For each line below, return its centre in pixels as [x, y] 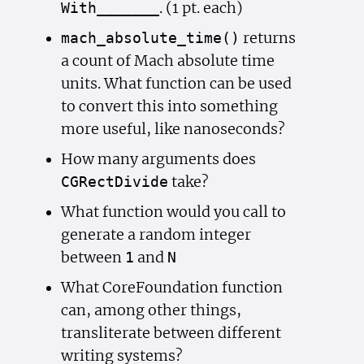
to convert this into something [169, 107]
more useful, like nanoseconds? [173, 130]
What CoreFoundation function [171, 287]
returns [267, 39]
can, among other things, [151, 310]
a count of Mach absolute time [167, 61]
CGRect [87, 182]
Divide [141, 182]
